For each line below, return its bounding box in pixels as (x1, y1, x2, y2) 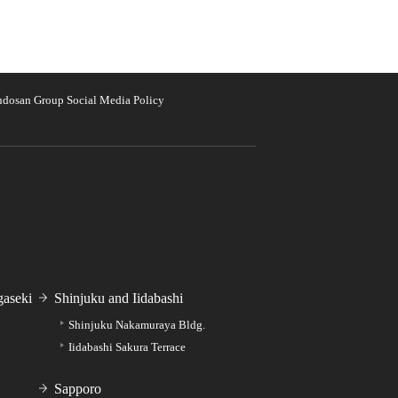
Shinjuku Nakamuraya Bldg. (68, 318, 205, 332)
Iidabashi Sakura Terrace (68, 340, 186, 354)
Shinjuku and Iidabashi (54, 291, 183, 306)
